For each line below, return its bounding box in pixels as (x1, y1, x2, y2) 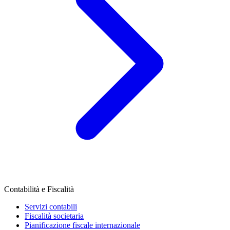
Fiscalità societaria (25, 212, 84, 220)
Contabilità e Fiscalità (4, 185, 74, 194)
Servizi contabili (25, 202, 77, 211)
